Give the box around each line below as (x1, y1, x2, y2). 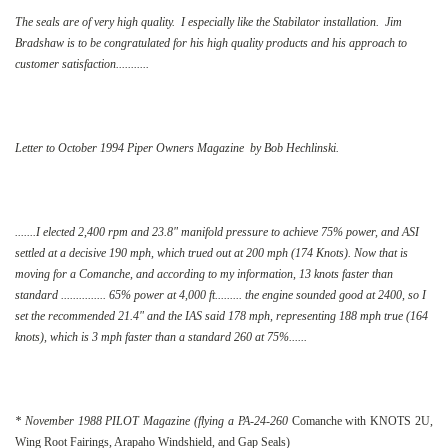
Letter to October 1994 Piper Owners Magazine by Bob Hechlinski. (15, 140, 339, 155)
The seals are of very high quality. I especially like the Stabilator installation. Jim (15, 14, 402, 29)
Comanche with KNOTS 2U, (287, 413, 434, 428)
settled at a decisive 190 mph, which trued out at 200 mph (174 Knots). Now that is (15, 245, 408, 260)
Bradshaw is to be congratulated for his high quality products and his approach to (15, 35, 407, 50)
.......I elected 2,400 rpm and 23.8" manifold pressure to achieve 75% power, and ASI (15, 224, 419, 239)
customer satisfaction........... (15, 56, 149, 71)
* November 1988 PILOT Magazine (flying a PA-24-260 (15, 413, 288, 428)
